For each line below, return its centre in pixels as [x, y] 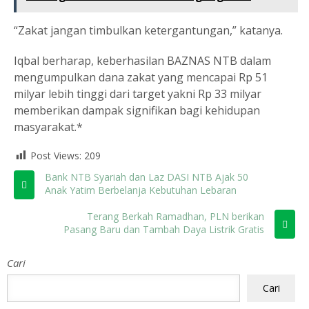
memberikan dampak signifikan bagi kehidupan [137, 110]
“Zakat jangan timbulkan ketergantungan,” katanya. [148, 30]
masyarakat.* [48, 127]
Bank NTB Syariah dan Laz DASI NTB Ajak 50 [147, 177]
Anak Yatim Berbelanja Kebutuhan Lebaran [141, 190]
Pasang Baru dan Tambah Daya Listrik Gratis [164, 230]
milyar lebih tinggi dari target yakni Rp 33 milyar [138, 94]
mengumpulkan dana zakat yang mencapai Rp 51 [141, 77]
